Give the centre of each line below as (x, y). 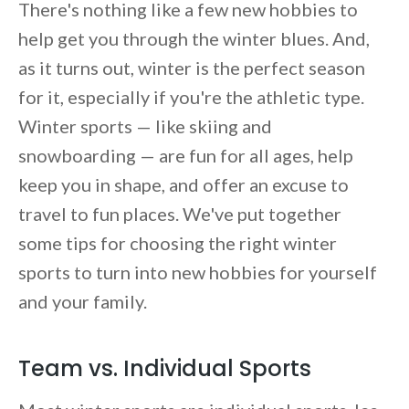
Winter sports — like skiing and (145, 126)
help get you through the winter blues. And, (194, 39)
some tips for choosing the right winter (178, 243)
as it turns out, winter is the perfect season (192, 68)
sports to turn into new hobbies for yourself (198, 273)
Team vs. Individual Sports (170, 369)
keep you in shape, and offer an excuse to (184, 185)
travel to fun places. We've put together (180, 214)
